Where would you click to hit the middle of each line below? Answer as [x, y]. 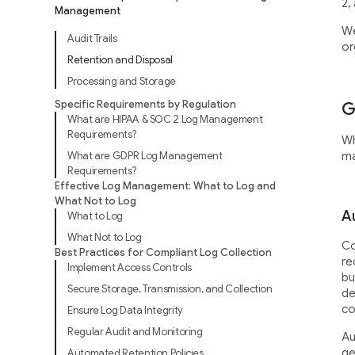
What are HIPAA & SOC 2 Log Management [165, 119]
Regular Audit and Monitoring [135, 332]
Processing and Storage [122, 81]
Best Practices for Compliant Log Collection [163, 252]
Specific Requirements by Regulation [145, 104]
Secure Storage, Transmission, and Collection [170, 289]
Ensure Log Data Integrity [125, 310]
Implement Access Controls [130, 267]
